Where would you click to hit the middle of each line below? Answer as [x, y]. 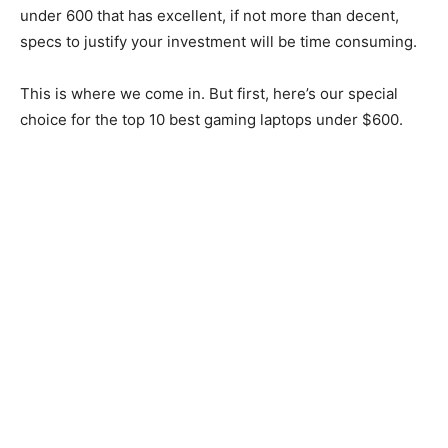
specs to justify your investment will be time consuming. [218, 42]
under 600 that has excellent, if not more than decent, [209, 16]
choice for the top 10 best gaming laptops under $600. [211, 120]
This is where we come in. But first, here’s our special [209, 94]
